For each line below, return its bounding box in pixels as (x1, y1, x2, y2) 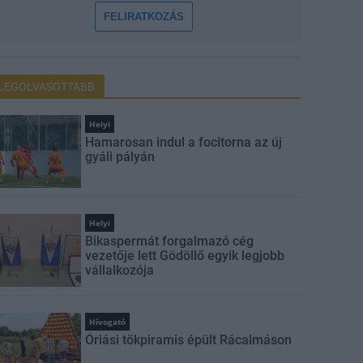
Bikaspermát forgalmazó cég (85, 233, 254, 249)
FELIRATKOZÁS (104, 11, 185, 23)
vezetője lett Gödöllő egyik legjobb (85, 248, 285, 263)
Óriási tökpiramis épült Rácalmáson (85, 332, 293, 348)
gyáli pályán (85, 149, 156, 164)
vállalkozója (85, 263, 155, 278)
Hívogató (89, 316, 126, 327)
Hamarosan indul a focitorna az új (85, 135, 283, 150)
